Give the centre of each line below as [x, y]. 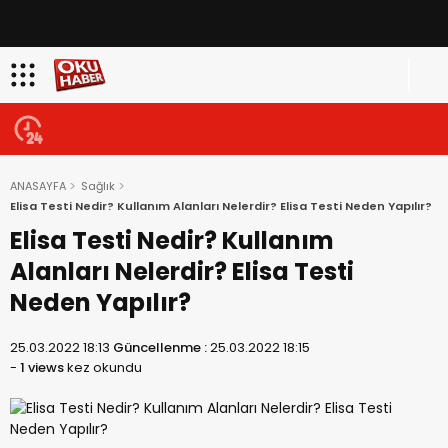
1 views [42, 367]
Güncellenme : [161, 347]
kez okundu [103, 367]
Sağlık [98, 186]
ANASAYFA [38, 186]
